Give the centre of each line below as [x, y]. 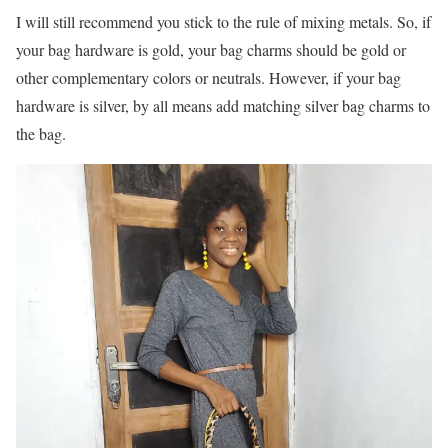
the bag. [41, 133]
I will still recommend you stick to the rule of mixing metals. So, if [223, 21]
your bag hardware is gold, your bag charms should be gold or [211, 49]
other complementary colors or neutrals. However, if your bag [208, 77]
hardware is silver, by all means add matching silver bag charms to [223, 105]
